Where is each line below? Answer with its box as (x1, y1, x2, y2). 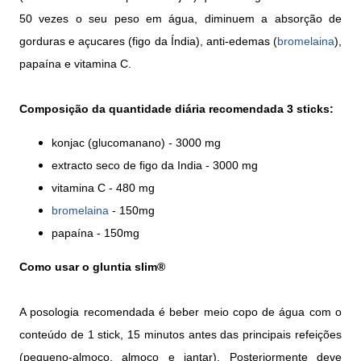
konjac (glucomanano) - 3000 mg (52, 135, 221, 149)
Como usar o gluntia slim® (19, 259, 165, 273)
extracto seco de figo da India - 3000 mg (52, 158, 258, 172)
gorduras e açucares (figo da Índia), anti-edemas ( (19, 34, 277, 48)
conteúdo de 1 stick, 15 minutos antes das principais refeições (19, 327, 342, 341)
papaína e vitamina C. (19, 56, 131, 70)
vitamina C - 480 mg (52, 180, 155, 194)
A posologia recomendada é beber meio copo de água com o (19, 305, 342, 318)
